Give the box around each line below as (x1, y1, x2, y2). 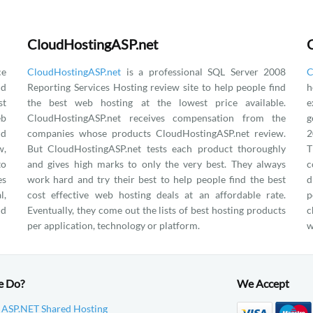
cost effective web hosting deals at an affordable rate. (27, 189, 286, 201)
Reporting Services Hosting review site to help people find (27, 81, 286, 93)
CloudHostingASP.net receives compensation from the (27, 112, 286, 124)
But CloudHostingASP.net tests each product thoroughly (27, 143, 286, 154)
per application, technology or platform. (27, 219, 200, 231)
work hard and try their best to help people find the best (27, 173, 286, 185)
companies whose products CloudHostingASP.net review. (27, 127, 286, 139)
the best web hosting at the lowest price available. (27, 96, 286, 108)
